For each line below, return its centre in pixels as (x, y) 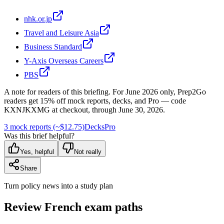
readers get (22, 100)
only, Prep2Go (182, 91)
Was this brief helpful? (39, 135)
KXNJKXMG (27, 109)
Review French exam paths (73, 207)
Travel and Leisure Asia (61, 32)
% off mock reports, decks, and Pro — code (117, 100)
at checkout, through (85, 109)
